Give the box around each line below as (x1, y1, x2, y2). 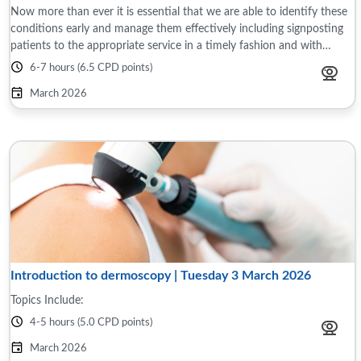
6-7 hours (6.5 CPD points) (30, 63, 152, 73)
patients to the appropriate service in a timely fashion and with (10, 39, 322, 52)
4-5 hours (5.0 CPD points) (30, 317, 152, 328)
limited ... (10, 56, 54, 68)
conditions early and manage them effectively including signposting (10, 23, 343, 35)
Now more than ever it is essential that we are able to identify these (10, 6, 347, 18)
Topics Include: (10, 294, 84, 306)
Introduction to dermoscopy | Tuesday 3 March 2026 (10, 269, 311, 282)
